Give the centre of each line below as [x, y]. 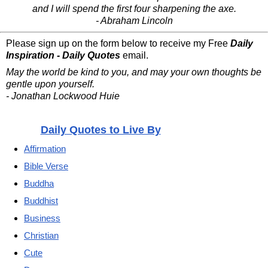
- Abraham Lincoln [134, 20]
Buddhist [41, 200]
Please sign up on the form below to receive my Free [118, 43]
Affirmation [45, 148]
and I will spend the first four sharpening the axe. [134, 8]
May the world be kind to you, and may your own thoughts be [134, 72]
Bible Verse [46, 166]
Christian [41, 235]
